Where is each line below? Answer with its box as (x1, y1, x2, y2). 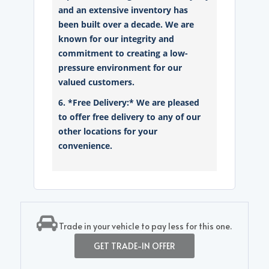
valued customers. (58, 76, 135, 88)
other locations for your (58, 125, 158, 138)
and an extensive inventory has (58, 4, 189, 16)
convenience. (58, 140, 113, 152)
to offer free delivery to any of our (58, 111, 201, 123)
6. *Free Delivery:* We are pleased (58, 97, 200, 109)
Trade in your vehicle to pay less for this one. (57, 220, 232, 232)
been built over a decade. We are (58, 19, 195, 31)
